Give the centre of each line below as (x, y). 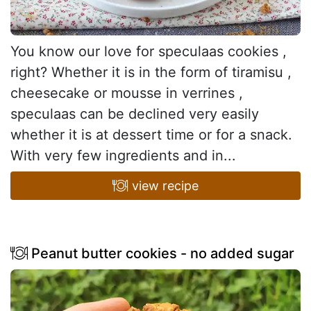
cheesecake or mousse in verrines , (127, 93)
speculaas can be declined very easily (135, 114)
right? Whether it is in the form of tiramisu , (151, 72)
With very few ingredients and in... (123, 155)
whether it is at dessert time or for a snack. (151, 134)
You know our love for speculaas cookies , (149, 51)
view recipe (163, 185)
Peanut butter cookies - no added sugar (161, 253)
